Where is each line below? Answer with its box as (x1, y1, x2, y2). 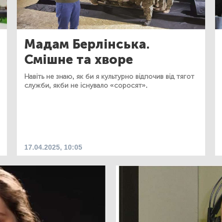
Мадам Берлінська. (24, 37, 150, 52)
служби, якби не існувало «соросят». (24, 81, 148, 90)
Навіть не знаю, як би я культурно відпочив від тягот (24, 72, 194, 81)
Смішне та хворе (24, 52, 133, 67)
